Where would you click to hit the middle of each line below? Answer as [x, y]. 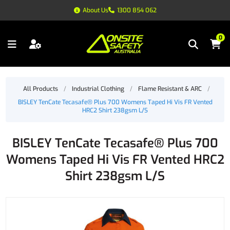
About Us [95, 10]
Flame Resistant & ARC [170, 89]
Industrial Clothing [98, 89]
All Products [40, 89]
